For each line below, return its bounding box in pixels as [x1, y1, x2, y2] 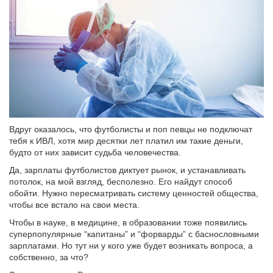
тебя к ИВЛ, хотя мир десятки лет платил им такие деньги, [9, 135, 243, 146]
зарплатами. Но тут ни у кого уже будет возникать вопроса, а [9, 240, 253, 250]
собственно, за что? [9, 252, 88, 262]
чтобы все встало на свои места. [9, 199, 140, 210]
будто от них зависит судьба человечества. [9, 147, 181, 157]
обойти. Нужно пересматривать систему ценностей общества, [9, 188, 258, 198]
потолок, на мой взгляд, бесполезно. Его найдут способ [9, 176, 232, 186]
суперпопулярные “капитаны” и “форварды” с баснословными [9, 229, 259, 239]
